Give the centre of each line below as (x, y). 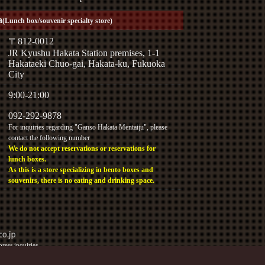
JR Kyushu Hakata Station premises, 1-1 (84, 53)
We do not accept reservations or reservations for (82, 148)
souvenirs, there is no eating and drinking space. (82, 180)
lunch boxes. (28, 159)
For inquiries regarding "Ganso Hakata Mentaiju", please (88, 127)
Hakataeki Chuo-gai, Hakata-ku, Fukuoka (87, 64)
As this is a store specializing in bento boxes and (81, 170)
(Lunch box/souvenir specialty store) (57, 21)
